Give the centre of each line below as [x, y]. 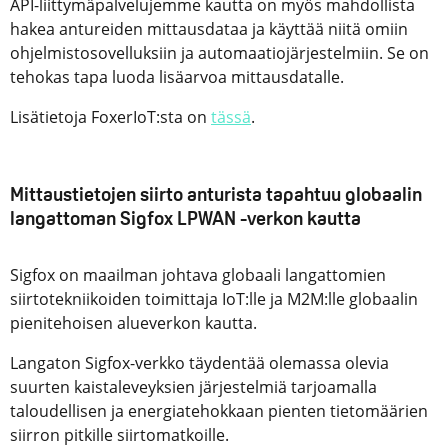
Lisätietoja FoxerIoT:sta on [110, 117]
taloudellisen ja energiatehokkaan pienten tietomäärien [219, 411]
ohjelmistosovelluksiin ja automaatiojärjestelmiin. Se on [219, 53]
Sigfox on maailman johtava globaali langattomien [198, 275]
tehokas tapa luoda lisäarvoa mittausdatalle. [177, 77]
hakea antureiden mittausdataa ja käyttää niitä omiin [209, 29]
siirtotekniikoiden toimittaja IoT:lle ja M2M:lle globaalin [214, 299]
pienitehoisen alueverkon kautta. [133, 323]
